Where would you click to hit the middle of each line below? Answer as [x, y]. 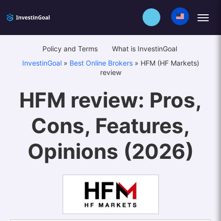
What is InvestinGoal [145, 49]
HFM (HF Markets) [170, 63]
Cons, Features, [110, 126]
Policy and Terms [71, 49]
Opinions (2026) [110, 151]
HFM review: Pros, [110, 100]
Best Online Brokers [101, 63]
